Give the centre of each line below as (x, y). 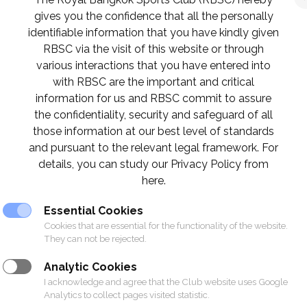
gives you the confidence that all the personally (153, 16)
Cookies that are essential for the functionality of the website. (166, 225)
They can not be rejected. (95, 238)
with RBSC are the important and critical (153, 82)
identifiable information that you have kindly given (153, 33)
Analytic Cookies (90, 267)
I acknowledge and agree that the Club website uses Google (166, 282)
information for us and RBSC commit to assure (153, 98)
